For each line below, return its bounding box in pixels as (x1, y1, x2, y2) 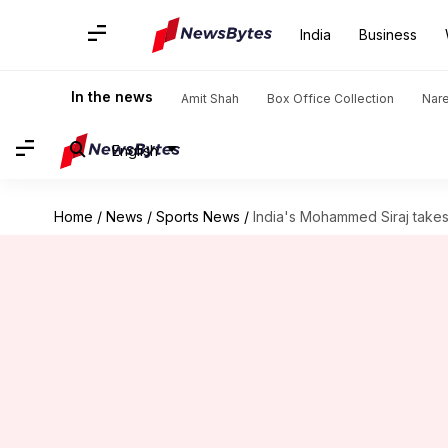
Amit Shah (181, 91, 239, 106)
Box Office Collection (267, 91, 394, 106)
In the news (71, 88, 153, 105)
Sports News (155, 208, 240, 225)
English (112, 141, 158, 159)
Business (359, 26, 417, 43)
